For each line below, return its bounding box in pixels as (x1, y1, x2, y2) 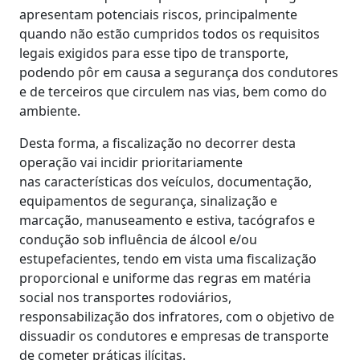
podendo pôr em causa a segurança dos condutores (19, 63, 338, 81)
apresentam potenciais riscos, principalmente (19, 5, 297, 23)
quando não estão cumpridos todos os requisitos (19, 24, 320, 43)
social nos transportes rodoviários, (19, 288, 231, 306)
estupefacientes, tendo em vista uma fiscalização (19, 249, 317, 268)
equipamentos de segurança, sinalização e (19, 191, 277, 210)
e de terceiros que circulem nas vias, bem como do (19, 82, 327, 100)
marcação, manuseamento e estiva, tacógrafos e (19, 211, 315, 229)
